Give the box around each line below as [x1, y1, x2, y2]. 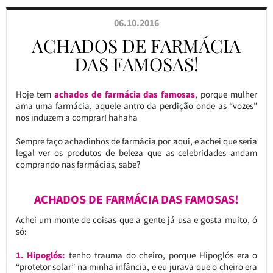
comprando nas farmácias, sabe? [15, 158, 140, 170]
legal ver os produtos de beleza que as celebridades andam [15, 147, 258, 158]
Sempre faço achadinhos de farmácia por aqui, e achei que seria [15, 135, 258, 147]
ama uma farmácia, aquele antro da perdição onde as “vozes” [15, 100, 258, 112]
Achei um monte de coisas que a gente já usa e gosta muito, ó [15, 214, 258, 225]
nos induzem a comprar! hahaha [15, 112, 138, 123]
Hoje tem [15, 88, 54, 100]
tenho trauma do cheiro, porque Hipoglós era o [65, 249, 258, 261]
